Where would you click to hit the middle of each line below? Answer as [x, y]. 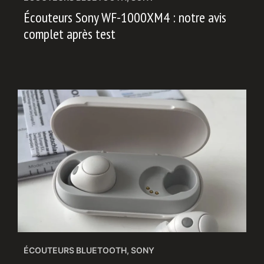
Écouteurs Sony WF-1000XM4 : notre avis [125, 17]
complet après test [70, 34]
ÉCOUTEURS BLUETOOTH [75, 250]
